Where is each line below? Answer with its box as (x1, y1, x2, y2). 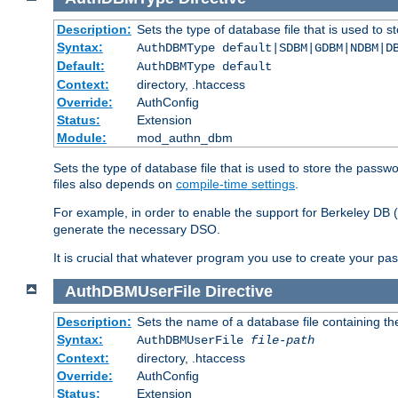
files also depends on (53, 176, 176, 191)
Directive (204, 282, 273, 300)
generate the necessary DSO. (53, 221, 220, 236)
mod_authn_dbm (136, 130, 233, 145)
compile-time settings (176, 176, 295, 191)
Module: (56, 130, 107, 145)
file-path (250, 333, 314, 348)
